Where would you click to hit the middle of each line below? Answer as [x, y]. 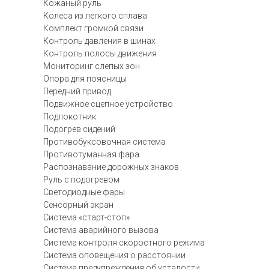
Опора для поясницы [85, 79]
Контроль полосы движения [100, 53]
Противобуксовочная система [104, 142]
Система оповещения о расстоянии [114, 255]
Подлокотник [70, 116]
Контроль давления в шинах [99, 41]
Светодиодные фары [84, 192]
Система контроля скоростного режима [124, 243]
